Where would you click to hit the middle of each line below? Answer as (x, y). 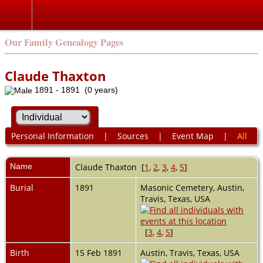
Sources (133, 136)
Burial (22, 187)
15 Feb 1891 (100, 252)
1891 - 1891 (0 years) (75, 90)
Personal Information (52, 136)
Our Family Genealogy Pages (64, 42)
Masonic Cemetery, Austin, (192, 187)
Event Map (193, 136)
